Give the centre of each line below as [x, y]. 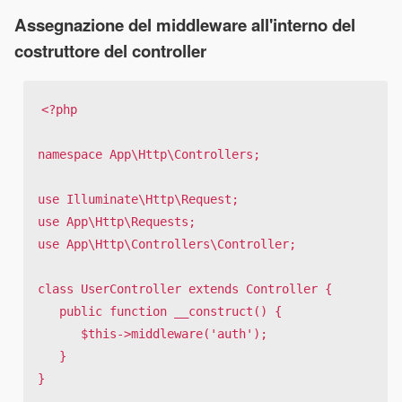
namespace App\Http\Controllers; [149, 155]
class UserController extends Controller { [185, 289]
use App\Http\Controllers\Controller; [167, 245]
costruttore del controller [110, 51]
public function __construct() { [48, 312]
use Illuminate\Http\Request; [138, 200]
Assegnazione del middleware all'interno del [185, 25]
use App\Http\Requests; [117, 222]
